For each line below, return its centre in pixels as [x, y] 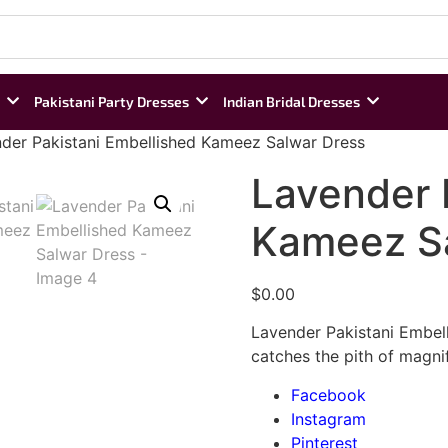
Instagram [328, 418]
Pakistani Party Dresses [111, 101]
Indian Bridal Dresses [291, 101]
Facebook [328, 394]
